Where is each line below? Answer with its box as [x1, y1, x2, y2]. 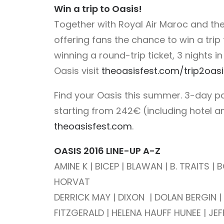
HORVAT [54, 175, 90, 188]
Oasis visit [54, 64, 101, 77]
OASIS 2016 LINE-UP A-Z [54, 144, 160, 157]
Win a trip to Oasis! [54, 2, 142, 15]
